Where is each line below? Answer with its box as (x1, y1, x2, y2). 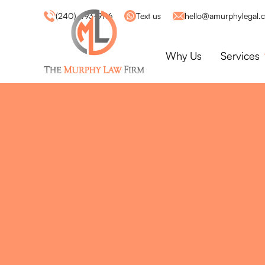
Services (221, 49, 260, 62)
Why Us (166, 49, 202, 62)
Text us (136, 11, 161, 21)
